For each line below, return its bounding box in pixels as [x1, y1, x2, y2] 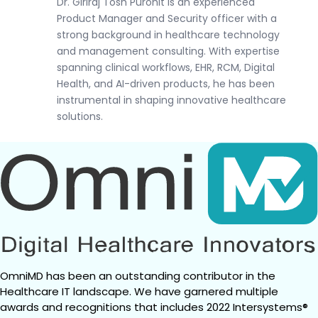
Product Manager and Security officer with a [57, 11, 277, 26]
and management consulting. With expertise [57, 44, 280, 58]
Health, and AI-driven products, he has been [57, 77, 275, 91]
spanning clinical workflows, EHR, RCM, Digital [57, 60, 275, 75]
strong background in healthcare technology [57, 28, 280, 42]
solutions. [57, 109, 103, 124]
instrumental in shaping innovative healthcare [57, 93, 286, 107]
